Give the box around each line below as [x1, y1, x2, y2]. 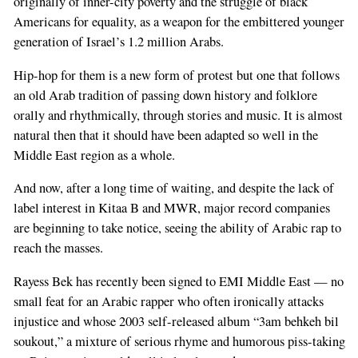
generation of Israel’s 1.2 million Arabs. [13, 33, 224, 51]
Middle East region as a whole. [13, 145, 175, 164]
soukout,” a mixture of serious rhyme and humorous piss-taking [13, 332, 345, 350]
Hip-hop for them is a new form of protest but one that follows [13, 66, 340, 84]
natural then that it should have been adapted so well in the [13, 125, 318, 144]
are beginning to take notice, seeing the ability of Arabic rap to [13, 219, 341, 237]
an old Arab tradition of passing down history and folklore [13, 86, 317, 104]
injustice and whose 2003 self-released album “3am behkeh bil [13, 312, 339, 330]
